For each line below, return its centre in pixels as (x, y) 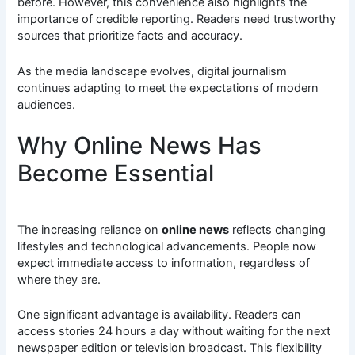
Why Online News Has (140, 146)
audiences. (47, 104)
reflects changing (278, 229)
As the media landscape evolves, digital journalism (153, 71)
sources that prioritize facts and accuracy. (130, 36)
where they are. (59, 279)
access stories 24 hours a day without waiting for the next (174, 332)
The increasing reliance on (90, 229)
